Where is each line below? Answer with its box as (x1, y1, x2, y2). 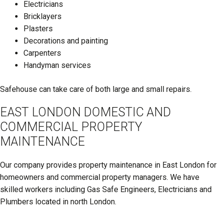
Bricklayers (23, 11, 62, 21)
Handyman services (23, 60, 91, 70)
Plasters (23, 23, 53, 33)
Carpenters (23, 48, 61, 58)
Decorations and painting (23, 36, 108, 45)
